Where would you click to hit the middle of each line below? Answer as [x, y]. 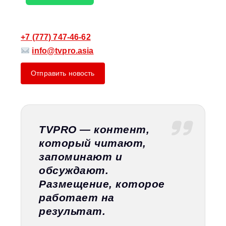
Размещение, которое [102, 184]
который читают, [93, 143]
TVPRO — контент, [94, 130]
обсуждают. [74, 171]
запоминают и [81, 157]
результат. [72, 211]
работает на [77, 198]
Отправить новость [63, 73]
